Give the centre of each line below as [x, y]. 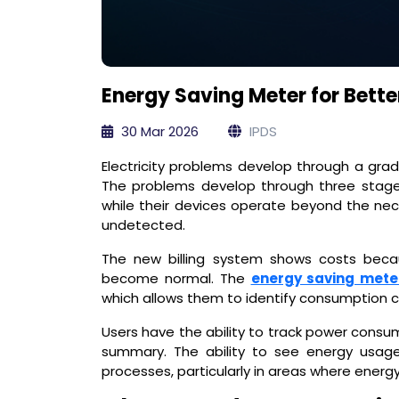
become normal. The [176, 278]
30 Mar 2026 [158, 131]
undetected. [143, 224]
